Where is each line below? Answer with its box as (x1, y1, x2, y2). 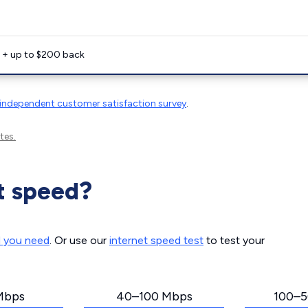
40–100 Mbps (115, 289, 192, 304)
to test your (203, 234, 265, 247)
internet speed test (109, 234, 203, 247)
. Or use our (49, 234, 109, 247)
